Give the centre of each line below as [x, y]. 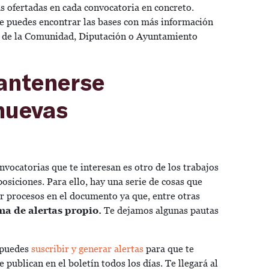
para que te [169, 249]
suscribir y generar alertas [86, 249]
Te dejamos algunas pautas [160, 211]
